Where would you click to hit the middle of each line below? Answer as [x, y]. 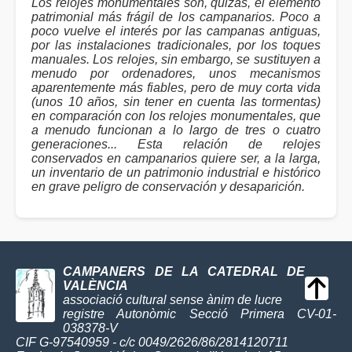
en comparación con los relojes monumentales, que [176, 116]
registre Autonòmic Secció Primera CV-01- [200, 314]
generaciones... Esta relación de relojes [176, 144]
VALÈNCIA [95, 286]
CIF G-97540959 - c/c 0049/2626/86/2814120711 [152, 342]
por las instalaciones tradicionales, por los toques [176, 45]
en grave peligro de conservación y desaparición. [168, 187]
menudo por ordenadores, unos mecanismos [176, 73]
